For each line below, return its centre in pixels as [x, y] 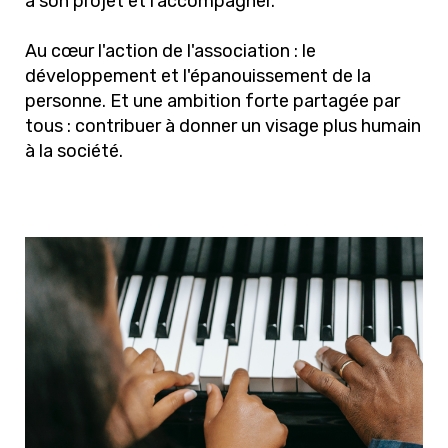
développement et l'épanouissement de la [198, 76]
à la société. [74, 151]
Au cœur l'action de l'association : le [170, 51]
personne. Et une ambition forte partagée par [212, 101]
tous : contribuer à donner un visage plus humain [223, 126]
